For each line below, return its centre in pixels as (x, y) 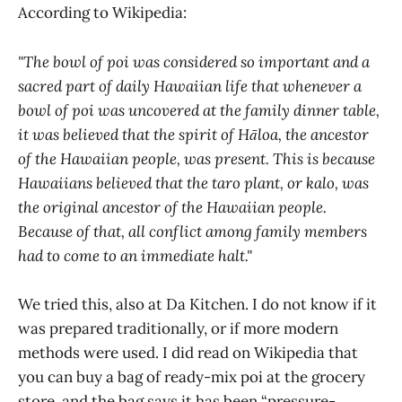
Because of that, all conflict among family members (192, 231)
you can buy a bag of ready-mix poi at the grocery (192, 376)
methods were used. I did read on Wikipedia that (188, 352)
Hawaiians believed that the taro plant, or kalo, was (193, 183)
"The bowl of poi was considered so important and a (194, 61)
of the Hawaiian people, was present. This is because (197, 158)
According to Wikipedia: (102, 13)
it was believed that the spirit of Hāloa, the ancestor (193, 134)
